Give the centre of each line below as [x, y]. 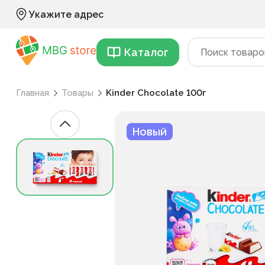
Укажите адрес [66, 14]
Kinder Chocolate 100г [156, 93]
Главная [33, 93]
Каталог [146, 52]
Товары [77, 93]
